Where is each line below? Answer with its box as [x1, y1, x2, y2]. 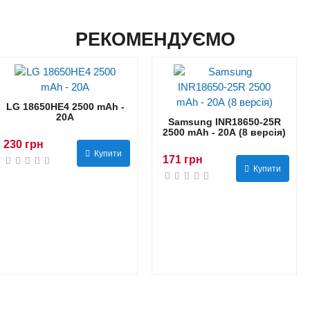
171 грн [163, 154, 203, 166]
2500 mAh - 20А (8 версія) [163, 127, 286, 138]
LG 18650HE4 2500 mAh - [6, 101, 125, 113]
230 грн [3, 138, 44, 151]
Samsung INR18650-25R [167, 116, 281, 128]
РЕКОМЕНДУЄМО [75, 29, 235, 51]
